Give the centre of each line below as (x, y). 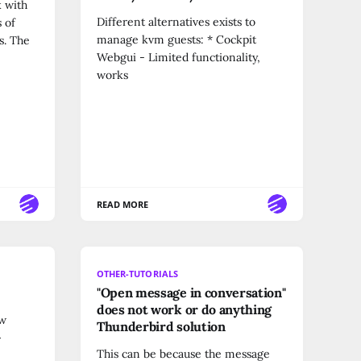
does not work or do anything (185, 309)
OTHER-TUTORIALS (137, 273)
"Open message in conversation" (191, 292)
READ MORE (123, 204)
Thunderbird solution (161, 326)
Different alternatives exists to (176, 21)
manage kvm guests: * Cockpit (176, 39)
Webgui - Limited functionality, (178, 57)
